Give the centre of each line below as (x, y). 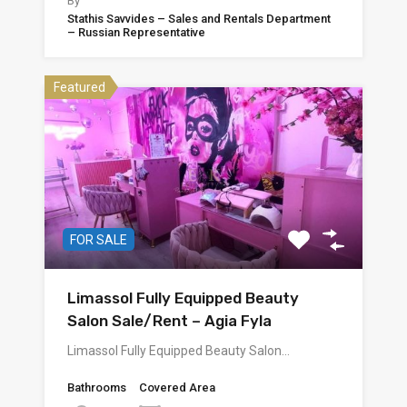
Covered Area (177, 388)
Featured (79, 88)
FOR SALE (99, 240)
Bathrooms (97, 388)
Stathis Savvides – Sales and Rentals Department (199, 19)
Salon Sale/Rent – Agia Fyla (169, 321)
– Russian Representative (136, 33)
